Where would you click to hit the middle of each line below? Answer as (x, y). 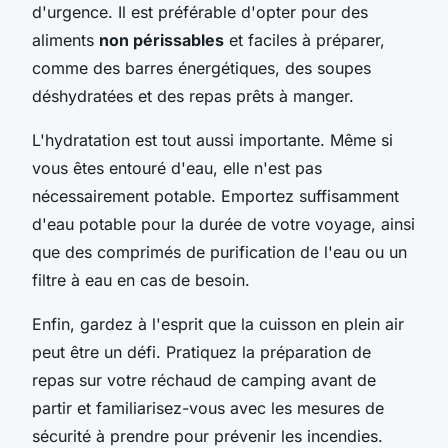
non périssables (161, 39)
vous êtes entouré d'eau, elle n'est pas (177, 167)
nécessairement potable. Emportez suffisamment (215, 195)
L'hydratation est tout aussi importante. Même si (212, 139)
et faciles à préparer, (304, 39)
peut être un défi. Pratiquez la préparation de (201, 351)
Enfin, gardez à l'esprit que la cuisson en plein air (218, 323)
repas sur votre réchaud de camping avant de (204, 379)
